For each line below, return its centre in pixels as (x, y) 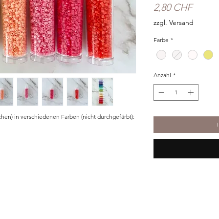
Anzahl (162, 75)
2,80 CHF (173, 8)
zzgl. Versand (174, 23)
